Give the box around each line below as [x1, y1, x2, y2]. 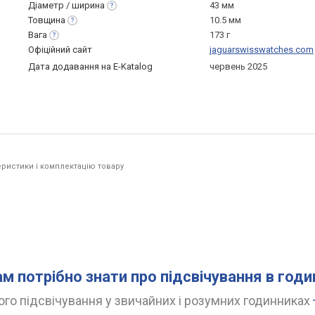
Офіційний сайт [28, 44, 92, 55]
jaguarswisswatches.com [210, 44, 314, 55]
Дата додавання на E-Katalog [28, 61, 153, 72]
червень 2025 [210, 61, 267, 72]
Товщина [28, 15, 65, 25]
